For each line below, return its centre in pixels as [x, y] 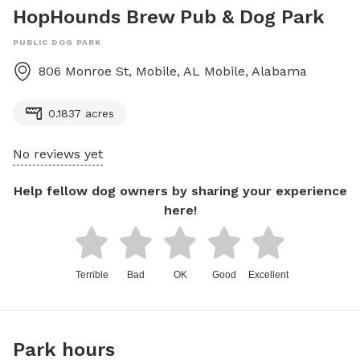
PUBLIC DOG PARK [57, 42]
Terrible [92, 275]
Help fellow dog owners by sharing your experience [180, 191]
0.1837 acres [81, 113]
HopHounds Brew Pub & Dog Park [169, 17]
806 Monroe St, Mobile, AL [119, 71]
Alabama [279, 71]
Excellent [268, 275]
